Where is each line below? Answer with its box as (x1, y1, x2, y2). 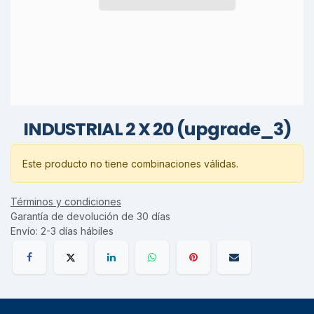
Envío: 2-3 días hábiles (11, 224, 114, 237)
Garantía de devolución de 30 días (11, 210, 170, 222)
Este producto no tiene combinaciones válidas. (22, 157, 238, 170)
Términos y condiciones (11, 195, 121, 207)
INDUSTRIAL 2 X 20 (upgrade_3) (22, 116, 292, 142)
